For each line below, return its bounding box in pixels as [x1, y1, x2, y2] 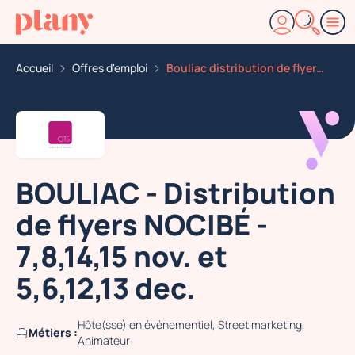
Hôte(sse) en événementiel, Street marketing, [78, 317, 305, 332]
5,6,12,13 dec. [16, 269, 196, 307]
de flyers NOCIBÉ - [16, 205, 268, 244]
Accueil [16, 60, 53, 75]
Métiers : [29, 325, 78, 340]
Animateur [78, 333, 130, 348]
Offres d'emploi [72, 60, 147, 75]
